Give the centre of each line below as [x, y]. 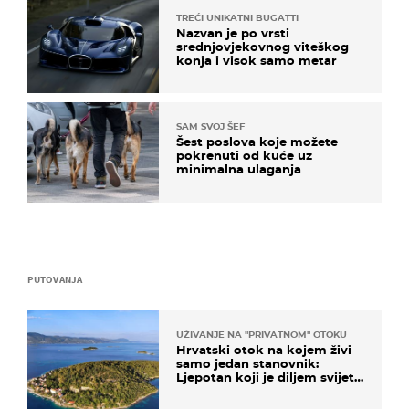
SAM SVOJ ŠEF [210, 127]
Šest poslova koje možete [257, 142]
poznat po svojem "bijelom [261, 390]
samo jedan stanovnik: [247, 363]
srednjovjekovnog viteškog [262, 47]
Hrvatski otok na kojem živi [264, 349]
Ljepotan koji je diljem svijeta [269, 377]
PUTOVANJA [55, 279]
